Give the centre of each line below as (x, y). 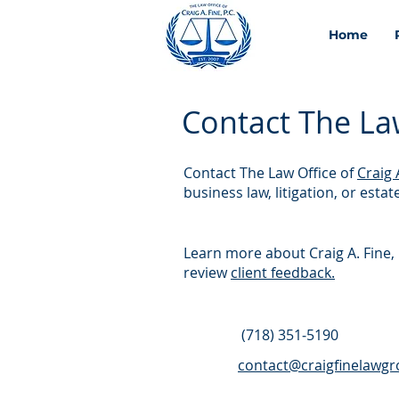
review (207, 273)
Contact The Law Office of (270, 173)
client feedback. (283, 273)
